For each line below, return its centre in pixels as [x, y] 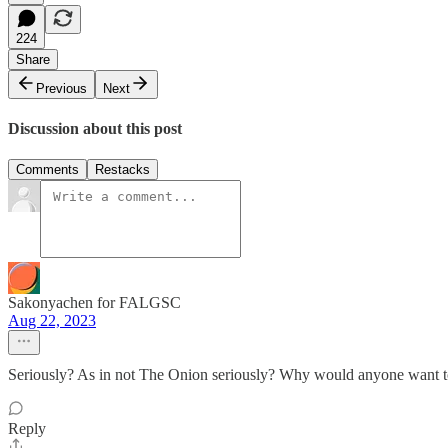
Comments [47, 170]
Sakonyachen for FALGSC [94, 303]
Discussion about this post [95, 128]
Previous [61, 88]
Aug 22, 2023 [52, 321]
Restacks [122, 170]
